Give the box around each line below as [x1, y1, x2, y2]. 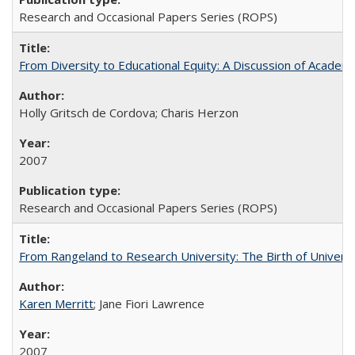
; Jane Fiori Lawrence [94, 296, 204, 311]
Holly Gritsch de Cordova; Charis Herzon [19, 105, 239, 120]
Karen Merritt [19, 296, 94, 311]
